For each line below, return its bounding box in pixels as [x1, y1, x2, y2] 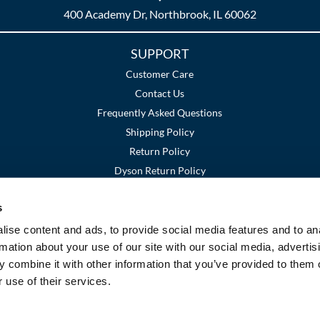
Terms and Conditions [41, 208, 138, 221]
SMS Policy [230, 208, 279, 221]
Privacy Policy [152, 208, 216, 221]
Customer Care [126, 68, 194, 81]
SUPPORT [130, 46, 189, 62]
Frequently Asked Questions [97, 106, 223, 119]
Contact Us [135, 87, 185, 100]
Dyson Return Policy [114, 164, 206, 177]
